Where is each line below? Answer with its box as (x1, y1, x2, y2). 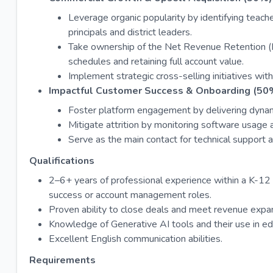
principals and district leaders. (68, 26, 192, 39)
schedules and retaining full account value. (68, 55, 244, 68)
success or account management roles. (49, 188, 211, 202)
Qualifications (29, 154, 94, 168)
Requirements (29, 253, 96, 268)
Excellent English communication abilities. (49, 232, 222, 246)
